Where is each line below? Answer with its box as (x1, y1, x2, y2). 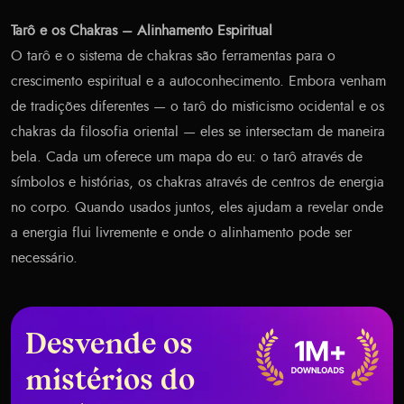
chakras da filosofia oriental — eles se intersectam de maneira (11, 124, 385, 140)
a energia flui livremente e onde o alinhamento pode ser (11, 225, 352, 241)
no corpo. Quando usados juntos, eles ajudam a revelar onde (11, 200, 383, 216)
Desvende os (25, 333, 193, 361)
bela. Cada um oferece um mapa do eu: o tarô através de (11, 150, 363, 165)
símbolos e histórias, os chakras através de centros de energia (11, 175, 384, 190)
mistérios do (25, 369, 195, 397)
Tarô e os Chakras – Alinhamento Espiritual (11, 23, 272, 39)
